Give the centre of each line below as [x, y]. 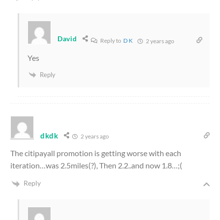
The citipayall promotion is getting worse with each [96, 153]
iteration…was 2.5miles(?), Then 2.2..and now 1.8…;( [96, 165]
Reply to [111, 40]
